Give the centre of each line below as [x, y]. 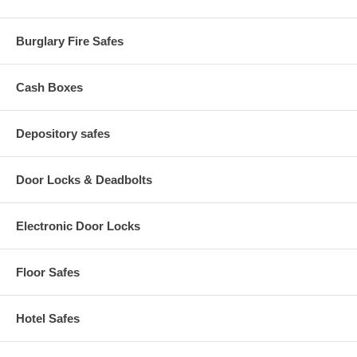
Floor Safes [48, 272]
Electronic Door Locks [78, 226]
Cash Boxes [49, 87]
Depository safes [63, 133]
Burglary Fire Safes [70, 41]
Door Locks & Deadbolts [84, 179]
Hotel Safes [48, 318]
